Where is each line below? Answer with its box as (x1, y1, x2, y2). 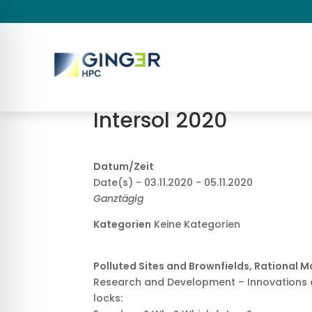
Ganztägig (93, 192, 144, 205)
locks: (93, 291, 123, 305)
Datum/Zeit (93, 159, 155, 173)
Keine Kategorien (151, 217, 241, 231)
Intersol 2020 (93, 106, 228, 135)
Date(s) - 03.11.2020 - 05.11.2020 (93, 175, 253, 189)
